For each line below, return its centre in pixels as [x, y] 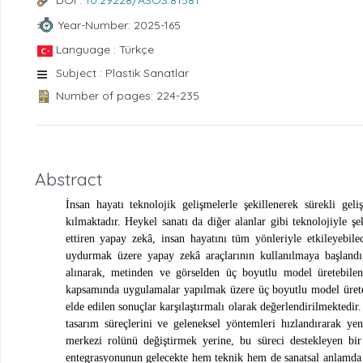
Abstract [68, 179]
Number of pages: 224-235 [128, 96]
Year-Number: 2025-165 [119, 25]
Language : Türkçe [105, 50]
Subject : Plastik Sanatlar [122, 73]
